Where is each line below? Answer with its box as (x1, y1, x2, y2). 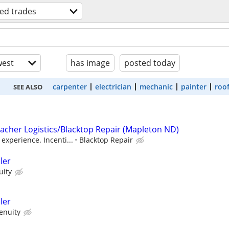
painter (181, 82, 207, 91)
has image (71, 57, 110, 68)
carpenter (53, 82, 87, 91)
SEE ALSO (13, 82, 42, 91)
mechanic (140, 82, 173, 91)
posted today (124, 57, 175, 68)
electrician (95, 82, 131, 91)
